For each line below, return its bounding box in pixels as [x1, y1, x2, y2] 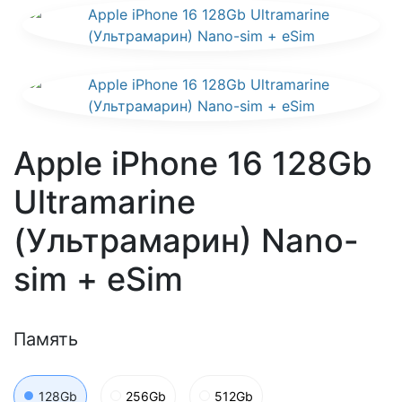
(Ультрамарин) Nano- [13, 221, 359, 260]
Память [13, 328, 78, 350]
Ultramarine [13, 182, 196, 222]
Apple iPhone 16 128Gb [13, 144, 372, 183]
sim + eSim [13, 259, 183, 299]
